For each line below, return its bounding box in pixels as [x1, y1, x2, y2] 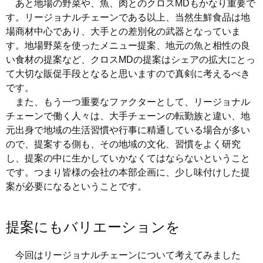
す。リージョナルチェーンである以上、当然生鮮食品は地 [6, 12, 250, 22]
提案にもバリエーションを [6, 218, 180, 235]
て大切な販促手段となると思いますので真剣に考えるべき [6, 69, 250, 79]
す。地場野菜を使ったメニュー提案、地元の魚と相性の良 [6, 41, 250, 50]
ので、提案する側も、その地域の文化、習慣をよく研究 [6, 139, 241, 149]
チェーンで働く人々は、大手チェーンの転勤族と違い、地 [6, 111, 250, 121]
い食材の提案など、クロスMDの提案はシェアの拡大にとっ [6, 55, 255, 65]
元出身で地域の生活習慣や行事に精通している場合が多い [6, 125, 250, 135]
